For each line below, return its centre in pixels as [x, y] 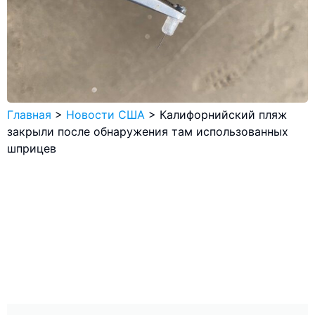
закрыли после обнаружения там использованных [148, 131]
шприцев [32, 148]
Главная [29, 114]
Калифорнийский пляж [223, 114]
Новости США [105, 114]
